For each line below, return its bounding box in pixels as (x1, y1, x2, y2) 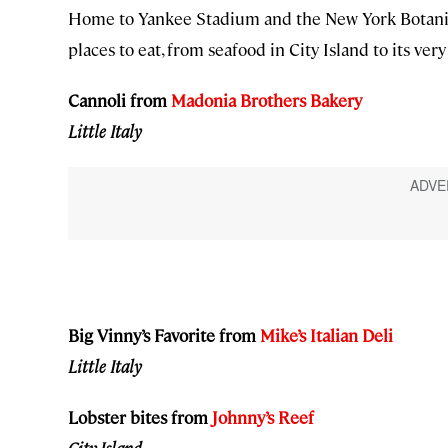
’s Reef (265, 406, 314, 429)
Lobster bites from (68, 406, 212, 429)
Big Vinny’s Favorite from (68, 324, 260, 347)
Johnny (212, 406, 265, 429)
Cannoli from (68, 89, 171, 112)
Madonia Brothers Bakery (171, 89, 362, 112)
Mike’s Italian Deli (260, 324, 393, 347)
